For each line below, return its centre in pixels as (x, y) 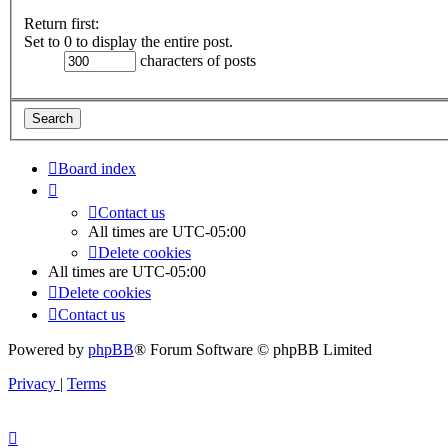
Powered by (48, 349)
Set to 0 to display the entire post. (128, 42)
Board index (97, 168)
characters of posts (196, 61)
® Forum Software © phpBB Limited (253, 349)
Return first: (61, 24)
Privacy (32, 383)
